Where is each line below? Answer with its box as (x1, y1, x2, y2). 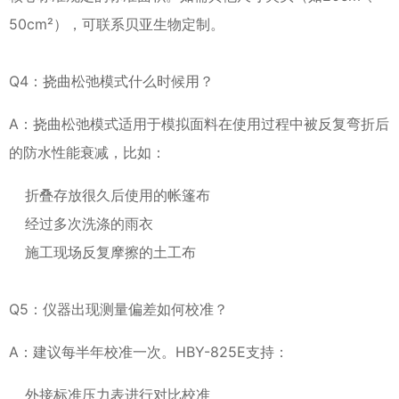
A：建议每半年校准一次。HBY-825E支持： (9, 343, 289, 361)
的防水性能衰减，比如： (9, 143, 166, 161)
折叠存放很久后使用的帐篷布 (25, 186, 210, 204)
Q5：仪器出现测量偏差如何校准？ (9, 300, 228, 318)
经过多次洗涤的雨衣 (25, 215, 153, 232)
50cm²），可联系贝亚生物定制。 (9, 15, 224, 33)
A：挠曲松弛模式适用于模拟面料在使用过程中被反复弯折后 (9, 115, 389, 133)
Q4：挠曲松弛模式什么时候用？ (9, 72, 214, 90)
